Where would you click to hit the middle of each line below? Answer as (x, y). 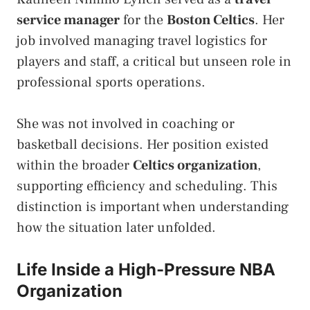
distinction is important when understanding (153, 207)
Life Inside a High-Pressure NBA (146, 270)
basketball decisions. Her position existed (143, 145)
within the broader (75, 166)
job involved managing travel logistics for (142, 41)
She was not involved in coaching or (126, 124)
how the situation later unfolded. (116, 228)
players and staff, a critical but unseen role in (154, 62)
